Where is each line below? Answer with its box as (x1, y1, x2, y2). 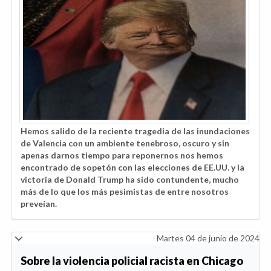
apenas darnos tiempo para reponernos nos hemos (21, 150, 223, 161)
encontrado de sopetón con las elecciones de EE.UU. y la (21, 162, 244, 173)
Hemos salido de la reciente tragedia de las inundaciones (21, 126, 250, 137)
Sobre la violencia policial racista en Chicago (21, 254, 243, 268)
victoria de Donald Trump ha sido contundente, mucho (21, 174, 239, 185)
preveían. (21, 198, 57, 209)
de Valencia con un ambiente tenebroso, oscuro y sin (21, 138, 229, 149)
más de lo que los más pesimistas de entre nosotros (21, 186, 229, 197)
